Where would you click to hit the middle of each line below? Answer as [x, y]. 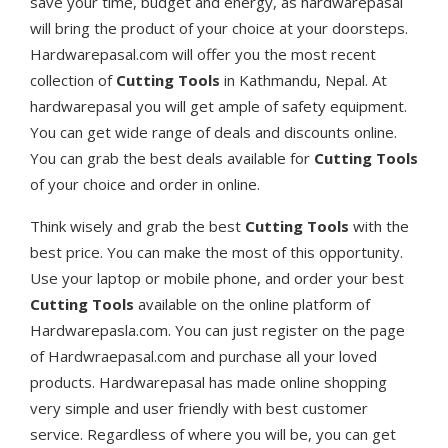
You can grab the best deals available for [172, 158]
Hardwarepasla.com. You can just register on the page [217, 330]
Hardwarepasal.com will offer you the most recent [203, 54]
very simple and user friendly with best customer [199, 408]
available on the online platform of [252, 304]
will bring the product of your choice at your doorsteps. [219, 28]
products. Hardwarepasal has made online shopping [208, 382]
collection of [73, 80]
